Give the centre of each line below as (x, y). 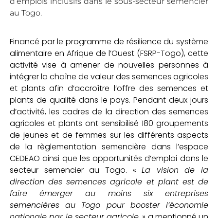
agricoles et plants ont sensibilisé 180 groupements (109, 123)
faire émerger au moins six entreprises (109, 193)
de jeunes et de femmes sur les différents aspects (109, 135)
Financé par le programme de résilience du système (109, 41)
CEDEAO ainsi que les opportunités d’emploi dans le (109, 158)
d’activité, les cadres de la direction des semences (109, 111)
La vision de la (175, 170)
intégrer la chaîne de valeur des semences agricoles (109, 76)
